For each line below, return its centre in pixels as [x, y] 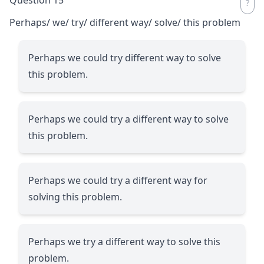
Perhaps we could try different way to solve [125, 57]
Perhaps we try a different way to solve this [124, 241]
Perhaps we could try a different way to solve [128, 119]
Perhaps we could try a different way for [118, 180]
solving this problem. [75, 197]
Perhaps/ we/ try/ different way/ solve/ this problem [125, 22]
